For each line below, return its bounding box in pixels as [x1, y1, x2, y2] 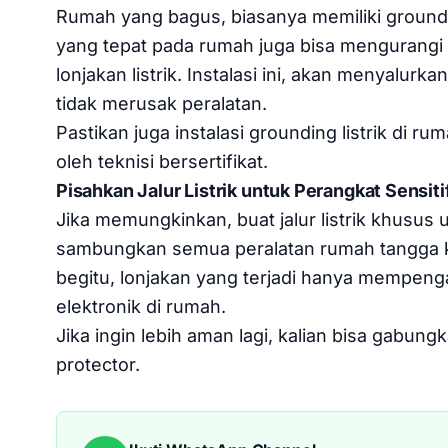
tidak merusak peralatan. [56, 92, 267, 114]
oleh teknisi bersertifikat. [56, 150, 268, 172]
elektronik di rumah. [56, 295, 226, 317]
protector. [56, 353, 140, 375]
